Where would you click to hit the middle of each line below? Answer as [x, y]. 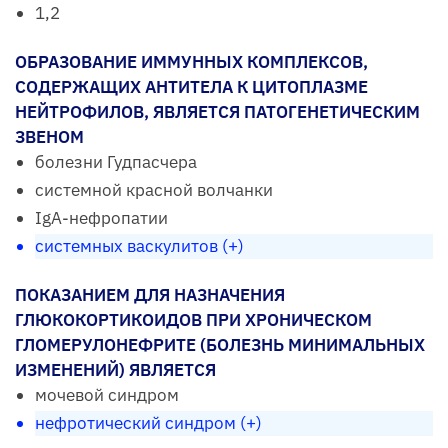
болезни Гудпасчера [116, 161]
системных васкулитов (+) [139, 245]
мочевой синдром [107, 394]
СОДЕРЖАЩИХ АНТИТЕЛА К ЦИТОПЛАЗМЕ [191, 86]
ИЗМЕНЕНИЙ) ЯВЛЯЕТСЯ [115, 369]
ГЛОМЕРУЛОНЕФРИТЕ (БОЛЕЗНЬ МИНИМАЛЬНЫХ [220, 344]
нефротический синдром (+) [148, 422]
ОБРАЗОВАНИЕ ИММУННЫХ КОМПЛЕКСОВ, [191, 61]
